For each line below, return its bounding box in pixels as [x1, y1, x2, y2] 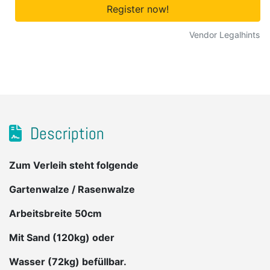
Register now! [107, 3, 169, 15]
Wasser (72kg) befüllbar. [9, 256, 127, 268]
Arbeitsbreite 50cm [9, 207, 102, 220]
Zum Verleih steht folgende [9, 159, 139, 172]
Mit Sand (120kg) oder [9, 231, 115, 244]
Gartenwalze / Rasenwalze [9, 183, 135, 196]
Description [27, 123, 104, 145]
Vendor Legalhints [189, 30, 260, 40]
